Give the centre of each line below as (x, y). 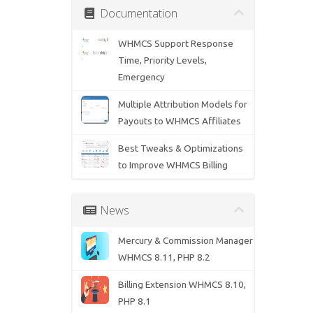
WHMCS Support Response (175, 44)
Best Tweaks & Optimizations (180, 148)
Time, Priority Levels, (162, 60)
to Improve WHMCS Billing (173, 165)
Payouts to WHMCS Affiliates (179, 121)
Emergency (141, 77)
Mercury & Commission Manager (185, 241)
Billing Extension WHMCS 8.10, (182, 285)
